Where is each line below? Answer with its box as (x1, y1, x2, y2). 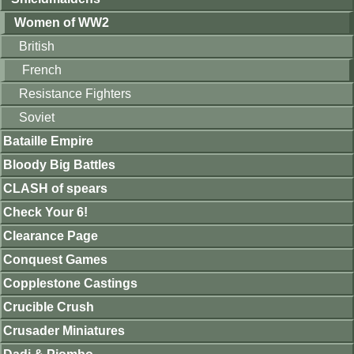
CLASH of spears (3, 182, 107, 195)
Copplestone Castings (3, 277, 137, 290)
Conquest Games (3, 253, 107, 266)
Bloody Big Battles (3, 158, 115, 171)
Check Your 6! (3, 205, 88, 219)
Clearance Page (3, 229, 98, 243)
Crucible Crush (3, 300, 94, 314)
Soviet (19, 111, 55, 124)
